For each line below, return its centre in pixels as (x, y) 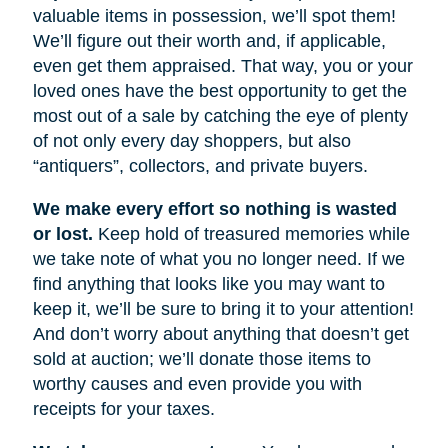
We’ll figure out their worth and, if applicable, (209, 40)
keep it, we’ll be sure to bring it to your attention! (223, 308)
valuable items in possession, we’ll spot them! (214, 15)
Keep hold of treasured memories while (251, 233)
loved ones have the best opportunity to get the (219, 90)
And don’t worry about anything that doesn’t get (220, 333)
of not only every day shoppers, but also (191, 140)
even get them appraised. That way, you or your (222, 65)
